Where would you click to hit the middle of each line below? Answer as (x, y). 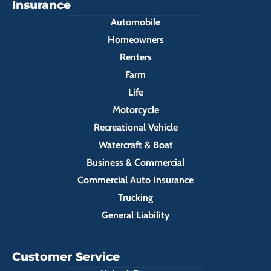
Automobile (135, 22)
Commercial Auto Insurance (135, 180)
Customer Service (66, 256)
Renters (135, 57)
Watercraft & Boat (135, 145)
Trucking (135, 197)
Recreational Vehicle (135, 127)
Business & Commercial (135, 162)
